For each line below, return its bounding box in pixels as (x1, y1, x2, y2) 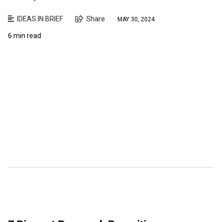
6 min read (8, 31, 41, 40)
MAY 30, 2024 (117, 16, 155, 23)
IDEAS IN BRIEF (17, 14, 63, 23)
